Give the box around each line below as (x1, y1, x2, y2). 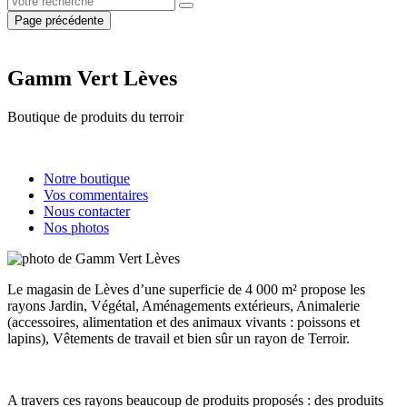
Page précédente (15, 14, 104, 27)
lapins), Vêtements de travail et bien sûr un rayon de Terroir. (7, 330, 350, 346)
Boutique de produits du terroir (7, 108, 184, 124)
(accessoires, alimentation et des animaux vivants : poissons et (7, 313, 360, 330)
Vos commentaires (44, 186, 148, 203)
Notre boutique (44, 170, 130, 186)
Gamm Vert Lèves (7, 65, 177, 90)
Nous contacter (44, 203, 130, 219)
